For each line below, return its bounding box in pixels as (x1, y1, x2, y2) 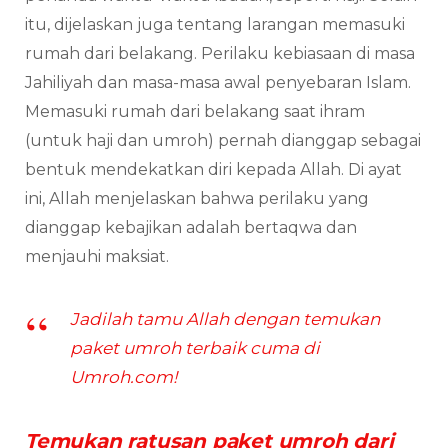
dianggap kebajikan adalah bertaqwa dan (25, 217, 357, 237)
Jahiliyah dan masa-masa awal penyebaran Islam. (25, 72, 411, 92)
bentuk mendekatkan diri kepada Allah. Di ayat (25, 159, 402, 179)
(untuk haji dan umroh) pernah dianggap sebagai (25, 130, 421, 150)
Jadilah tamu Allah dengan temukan (70, 308, 380, 329)
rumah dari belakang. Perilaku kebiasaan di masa (25, 43, 415, 63)
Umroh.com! (70, 366, 177, 387)
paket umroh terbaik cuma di (70, 337, 320, 358)
